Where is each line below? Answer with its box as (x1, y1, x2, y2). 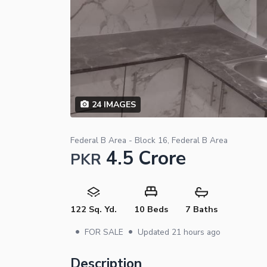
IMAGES (101, 98, 136, 110)
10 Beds (133, 203, 168, 215)
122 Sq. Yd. (70, 203, 117, 215)
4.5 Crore (106, 145, 186, 171)
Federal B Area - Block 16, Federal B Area (70, 134, 228, 146)
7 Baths (185, 203, 218, 215)
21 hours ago (172, 226, 221, 238)
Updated (138, 226, 172, 238)
